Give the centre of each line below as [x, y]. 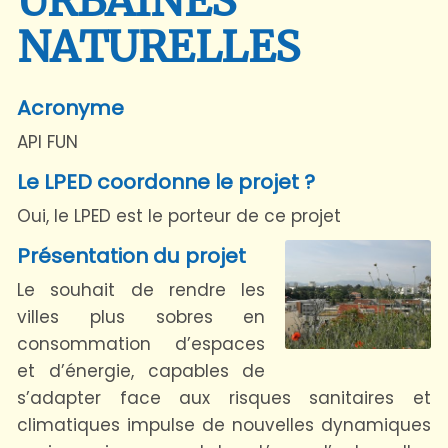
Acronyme [70, 107]
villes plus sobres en [141, 316]
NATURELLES [158, 47]
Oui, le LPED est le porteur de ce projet [179, 215]
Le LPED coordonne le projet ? [166, 181]
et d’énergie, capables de [141, 370]
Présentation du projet [131, 255]
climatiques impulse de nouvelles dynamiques [224, 424]
